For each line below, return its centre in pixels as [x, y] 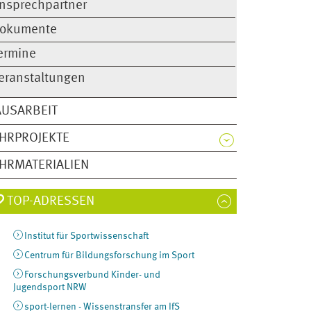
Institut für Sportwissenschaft [86, 236]
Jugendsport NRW [50, 287]
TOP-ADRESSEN [50, 202]
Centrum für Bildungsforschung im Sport [109, 256]
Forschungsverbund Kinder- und [92, 275]
